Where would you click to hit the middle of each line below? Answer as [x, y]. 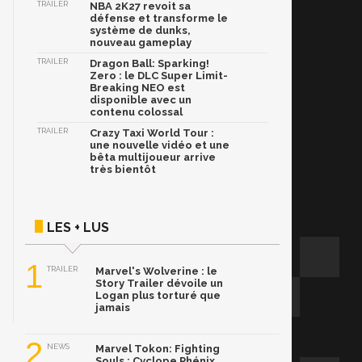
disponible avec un [141, 100]
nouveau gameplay [141, 43]
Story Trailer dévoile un [159, 284]
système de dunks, [140, 31]
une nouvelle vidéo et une [160, 145]
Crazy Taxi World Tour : [152, 133]
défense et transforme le [159, 19]
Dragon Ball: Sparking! [149, 64]
